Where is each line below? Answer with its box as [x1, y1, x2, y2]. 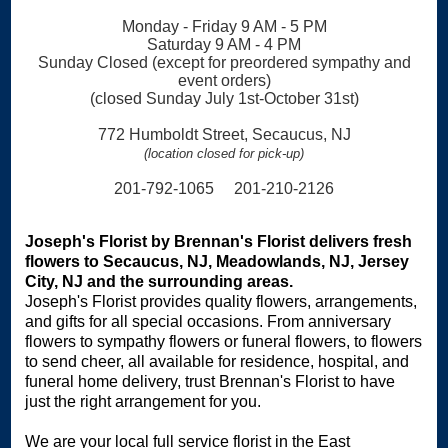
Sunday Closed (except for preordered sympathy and [37, 53, 411, 71]
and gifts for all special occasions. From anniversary [25, 312, 392, 330]
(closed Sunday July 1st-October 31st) [89, 89, 359, 107]
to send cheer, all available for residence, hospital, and [25, 352, 410, 370]
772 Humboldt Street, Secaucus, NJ [97, 125, 351, 143]
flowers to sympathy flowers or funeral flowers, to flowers [25, 332, 423, 350]
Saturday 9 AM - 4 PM [147, 35, 301, 53]
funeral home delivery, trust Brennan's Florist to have [25, 372, 396, 390]
